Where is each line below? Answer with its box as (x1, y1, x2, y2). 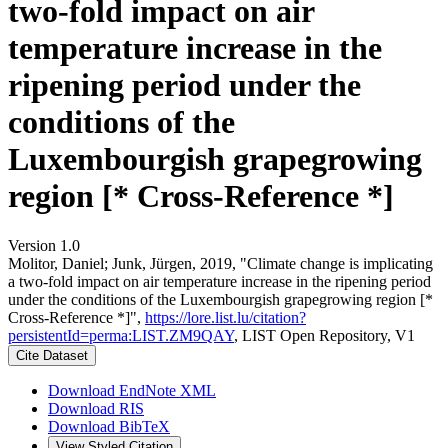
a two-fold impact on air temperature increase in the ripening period (8, 272, 431, 290)
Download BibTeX (48, 417, 170, 435)
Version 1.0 (8, 236, 80, 254)
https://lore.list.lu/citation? (145, 308, 306, 326)
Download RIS (48, 399, 144, 417)
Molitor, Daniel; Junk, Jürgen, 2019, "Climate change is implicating (8, 254, 433, 272)
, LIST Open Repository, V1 (234, 326, 415, 344)
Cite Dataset (16, 347, 88, 363)
